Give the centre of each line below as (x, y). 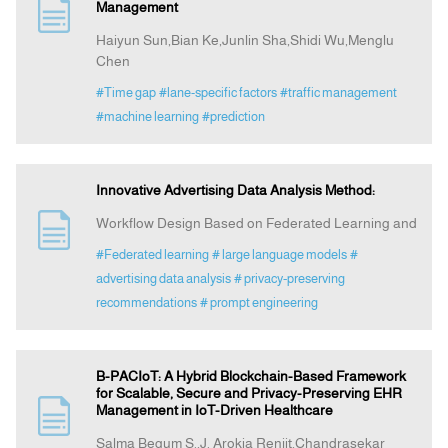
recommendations (146, 303)
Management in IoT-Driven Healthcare (214, 410)
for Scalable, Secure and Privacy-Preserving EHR (248, 393)
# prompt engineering (258, 303)
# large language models (279, 255)
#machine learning (147, 117)
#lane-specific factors (217, 93)
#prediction (233, 117)
